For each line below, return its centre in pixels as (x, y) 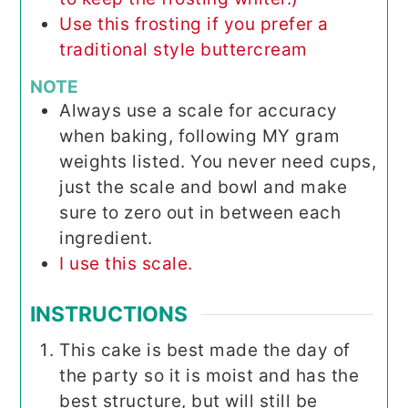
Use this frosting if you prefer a (194, 24)
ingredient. (106, 238)
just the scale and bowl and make (204, 187)
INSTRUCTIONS (109, 315)
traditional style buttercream (184, 49)
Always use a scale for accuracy (199, 110)
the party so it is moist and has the (209, 376)
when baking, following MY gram (200, 136)
